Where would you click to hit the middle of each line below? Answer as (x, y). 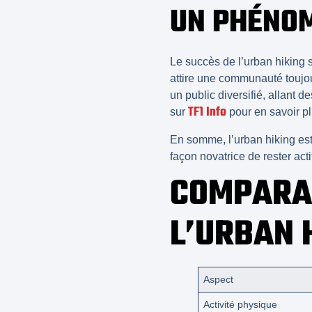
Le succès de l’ (207, 62)
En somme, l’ (202, 139)
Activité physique (241, 304)
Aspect (219, 279)
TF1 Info (207, 113)
